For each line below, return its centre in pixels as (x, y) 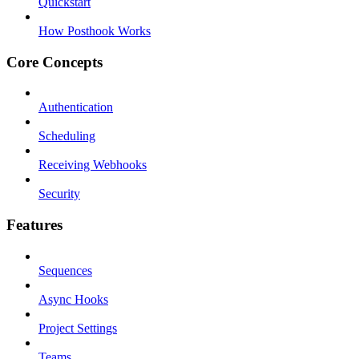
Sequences (65, 270)
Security (59, 194)
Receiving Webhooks (93, 165)
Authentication (76, 107)
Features (34, 225)
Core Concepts (54, 62)
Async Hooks (73, 299)
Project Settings (78, 328)
